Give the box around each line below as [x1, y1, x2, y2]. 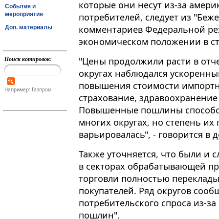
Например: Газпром [4, 86, 51, 93]
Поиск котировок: [4, 55, 52, 63]
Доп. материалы [5, 23, 52, 31]
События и [5, 2, 36, 10]
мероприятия [5, 10, 43, 18]
